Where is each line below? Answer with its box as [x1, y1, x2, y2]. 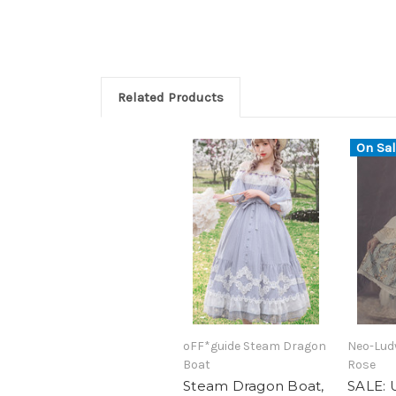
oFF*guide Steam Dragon [183, 338, 326, 354]
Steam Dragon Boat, [183, 377, 324, 394]
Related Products [117, 89, 224, 106]
